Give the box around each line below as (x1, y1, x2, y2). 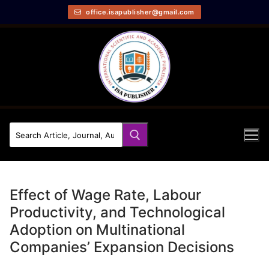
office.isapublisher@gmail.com (83, 7, 195, 16)
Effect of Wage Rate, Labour (10, 186, 201, 204)
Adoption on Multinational (10, 220, 185, 238)
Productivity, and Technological (10, 203, 225, 221)
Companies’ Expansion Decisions (10, 238, 234, 256)
